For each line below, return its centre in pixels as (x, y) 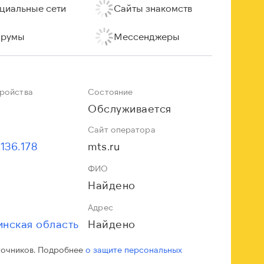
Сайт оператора (122, 129)
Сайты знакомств (153, 8)
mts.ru (104, 146)
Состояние (110, 92)
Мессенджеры (146, 36)
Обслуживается (130, 108)
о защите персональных (134, 250)
